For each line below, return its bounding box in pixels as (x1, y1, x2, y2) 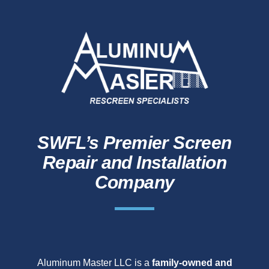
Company (94, 172, 175, 193)
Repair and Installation (42, 153, 227, 173)
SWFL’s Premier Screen (37, 133, 232, 153)
